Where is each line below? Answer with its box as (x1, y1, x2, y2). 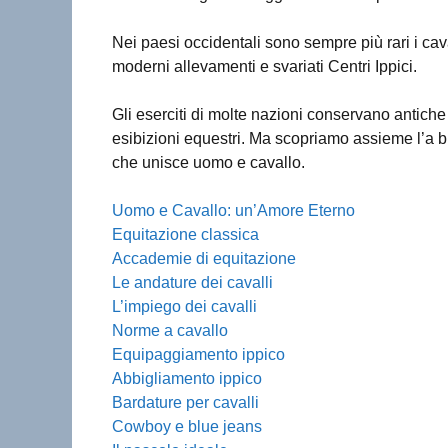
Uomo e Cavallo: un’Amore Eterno (112, 201, 355, 219)
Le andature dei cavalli (112, 273, 273, 291)
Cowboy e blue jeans (112, 417, 262, 435)
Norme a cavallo (112, 321, 228, 339)
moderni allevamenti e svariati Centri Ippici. (112, 57, 417, 75)
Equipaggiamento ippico (112, 345, 285, 363)
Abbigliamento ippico (112, 369, 262, 387)
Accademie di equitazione (112, 249, 296, 267)
